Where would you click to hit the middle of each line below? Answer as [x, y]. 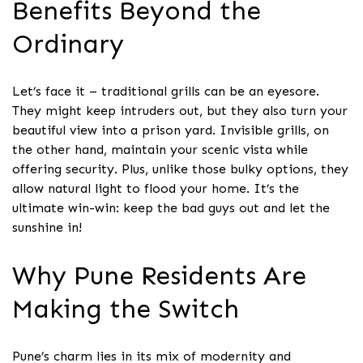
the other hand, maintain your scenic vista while [160, 150]
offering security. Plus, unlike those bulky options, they [180, 169]
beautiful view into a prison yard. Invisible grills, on [171, 130]
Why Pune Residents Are [159, 275]
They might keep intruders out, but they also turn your [180, 111]
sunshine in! [47, 228]
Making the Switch [126, 308]
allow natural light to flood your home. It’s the [156, 189]
